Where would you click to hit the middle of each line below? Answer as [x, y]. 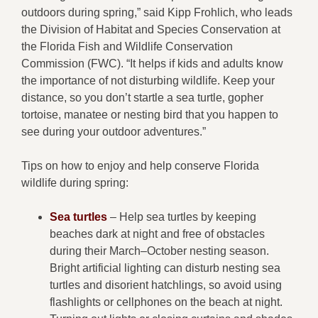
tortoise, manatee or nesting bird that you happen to [150, 114]
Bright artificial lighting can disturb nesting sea [165, 268]
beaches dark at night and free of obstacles [157, 234]
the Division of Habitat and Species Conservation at [151, 29]
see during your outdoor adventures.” [114, 131]
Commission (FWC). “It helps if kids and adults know [152, 63]
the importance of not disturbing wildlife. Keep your [148, 80]
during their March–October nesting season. [159, 251]
